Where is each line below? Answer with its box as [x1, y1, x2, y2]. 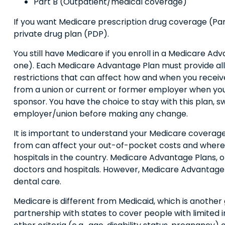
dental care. [13, 175, 61, 187]
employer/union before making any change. [13, 107, 188, 120]
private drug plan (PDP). [13, 28, 109, 40]
